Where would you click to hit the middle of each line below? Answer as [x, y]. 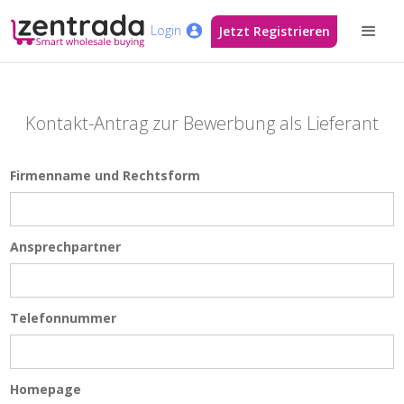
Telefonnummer [64, 318]
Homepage [46, 389]
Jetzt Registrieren [275, 31]
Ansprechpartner [66, 247]
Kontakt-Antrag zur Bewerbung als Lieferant [202, 123]
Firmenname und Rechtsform [106, 175]
